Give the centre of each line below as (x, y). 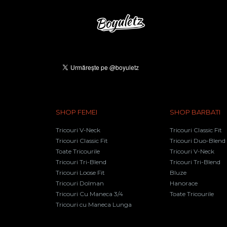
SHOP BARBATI (195, 112)
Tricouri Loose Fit (80, 172)
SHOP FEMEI (77, 112)
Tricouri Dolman (80, 183)
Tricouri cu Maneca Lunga (94, 204)
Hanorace (184, 183)
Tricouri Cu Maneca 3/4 (89, 194)
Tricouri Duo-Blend (198, 140)
